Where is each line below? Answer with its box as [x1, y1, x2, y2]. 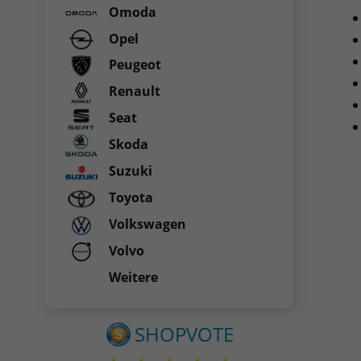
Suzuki [106, 162, 152, 180]
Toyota [106, 189, 153, 207]
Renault [106, 82, 160, 101]
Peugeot [106, 56, 161, 74]
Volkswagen [106, 215, 186, 234]
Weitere [106, 268, 158, 286]
